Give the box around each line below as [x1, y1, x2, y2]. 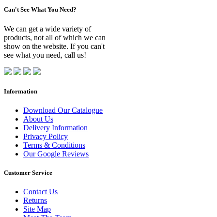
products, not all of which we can [4, 33, 106, 42]
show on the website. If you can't [4, 42, 105, 50]
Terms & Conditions [23, 140, 85, 149]
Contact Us [23, 187, 58, 196]
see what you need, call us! [4, 50, 86, 59]
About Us [23, 114, 53, 123]
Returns [23, 196, 47, 205]
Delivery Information [23, 123, 88, 132]
